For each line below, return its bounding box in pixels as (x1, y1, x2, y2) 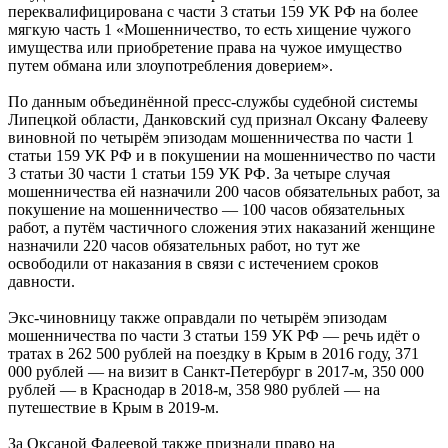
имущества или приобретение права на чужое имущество (8, 38, 402, 56)
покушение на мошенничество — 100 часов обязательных (8, 200, 405, 218)
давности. (8, 272, 75, 290)
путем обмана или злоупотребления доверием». (8, 56, 333, 74)
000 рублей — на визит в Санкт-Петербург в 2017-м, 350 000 (8, 362, 424, 380)
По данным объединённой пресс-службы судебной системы (8, 92, 418, 110)
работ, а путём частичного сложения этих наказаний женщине (8, 218, 435, 236)
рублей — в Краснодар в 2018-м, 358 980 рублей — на (8, 380, 380, 398)
